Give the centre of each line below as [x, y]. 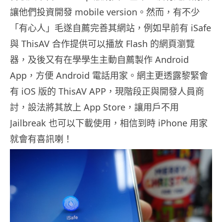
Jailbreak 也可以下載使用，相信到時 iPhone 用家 [109, 123]
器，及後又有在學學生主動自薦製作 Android [99, 60]
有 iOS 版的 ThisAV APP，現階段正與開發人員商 [107, 91]
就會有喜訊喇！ [41, 139]
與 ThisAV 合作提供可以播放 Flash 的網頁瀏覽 [102, 44]
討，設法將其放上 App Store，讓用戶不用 [94, 107]
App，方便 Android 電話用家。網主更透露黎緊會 [109, 76]
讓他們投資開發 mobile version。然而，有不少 [105, 12]
